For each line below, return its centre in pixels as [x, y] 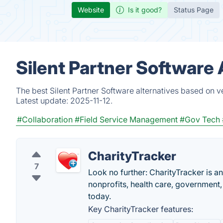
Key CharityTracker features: [141, 209]
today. [100, 196]
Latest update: [43, 101]
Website [91, 10]
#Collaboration [45, 119]
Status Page [194, 10]
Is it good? [145, 10]
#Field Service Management [126, 119]
